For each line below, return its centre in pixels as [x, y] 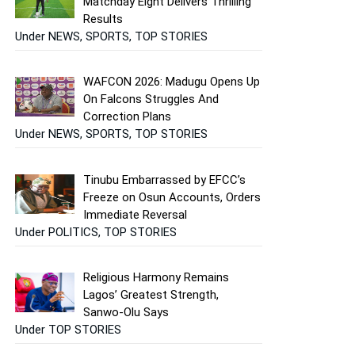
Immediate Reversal [136, 214]
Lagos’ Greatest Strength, [151, 295]
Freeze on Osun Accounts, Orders [172, 197]
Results [103, 19]
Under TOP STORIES [68, 330]
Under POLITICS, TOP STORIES [96, 232]
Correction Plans [128, 117]
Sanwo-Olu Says [126, 313]
